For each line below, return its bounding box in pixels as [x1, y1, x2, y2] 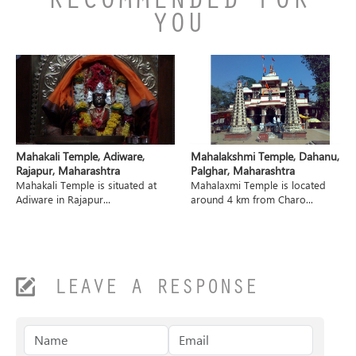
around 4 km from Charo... [191, 192, 313, 207]
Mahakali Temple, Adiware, [16, 149, 145, 164]
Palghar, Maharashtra [191, 163, 295, 179]
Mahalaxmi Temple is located [191, 178, 326, 192]
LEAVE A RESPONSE [54, 279, 257, 301]
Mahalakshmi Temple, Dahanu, [191, 149, 339, 164]
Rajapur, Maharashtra [16, 163, 120, 179]
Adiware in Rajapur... [16, 192, 110, 207]
